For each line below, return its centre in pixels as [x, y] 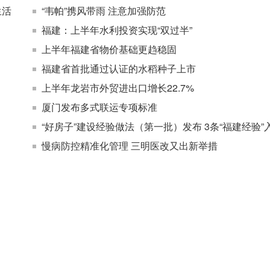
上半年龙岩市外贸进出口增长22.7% [118, 88]
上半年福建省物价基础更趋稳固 [109, 49]
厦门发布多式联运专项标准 [99, 107]
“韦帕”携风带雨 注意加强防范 [104, 11]
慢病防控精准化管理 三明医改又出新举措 [130, 146]
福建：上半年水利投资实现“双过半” [117, 30]
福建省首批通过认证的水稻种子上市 [119, 68]
